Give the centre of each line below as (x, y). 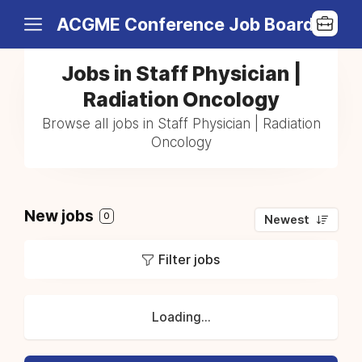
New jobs (61, 216)
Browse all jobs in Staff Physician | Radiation (181, 124)
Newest (287, 220)
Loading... (181, 317)
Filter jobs (189, 259)
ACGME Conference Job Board (185, 24)
